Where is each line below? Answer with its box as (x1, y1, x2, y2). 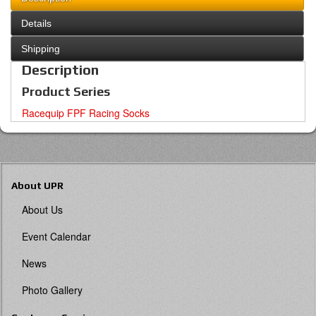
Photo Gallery (22, 283, 83, 298)
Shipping (21, 43, 60, 55)
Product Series (22, 84, 110, 99)
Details (21, 18, 51, 30)
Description (22, 61, 99, 78)
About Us (22, 202, 63, 217)
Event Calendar (22, 229, 91, 244)
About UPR (11, 180, 63, 192)
